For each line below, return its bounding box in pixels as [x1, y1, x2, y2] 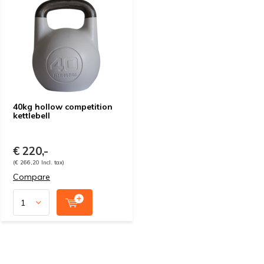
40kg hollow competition [13, 101, 113, 112]
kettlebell [13, 110, 50, 121]
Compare [13, 171, 50, 182]
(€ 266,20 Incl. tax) [13, 159, 64, 166]
